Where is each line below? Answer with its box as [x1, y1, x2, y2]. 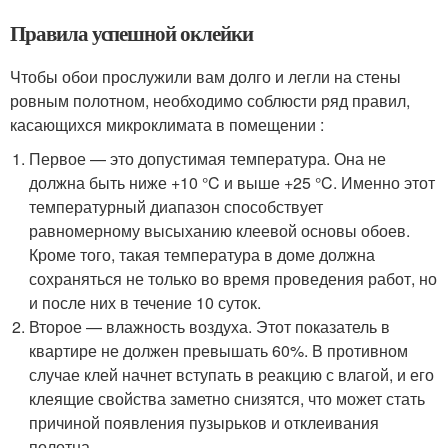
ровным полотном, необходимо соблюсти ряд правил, [10, 89, 410, 112]
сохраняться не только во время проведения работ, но [29, 267, 438, 290]
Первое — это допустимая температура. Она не [29, 147, 387, 170]
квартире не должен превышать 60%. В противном [29, 339, 409, 362]
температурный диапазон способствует [29, 195, 324, 218]
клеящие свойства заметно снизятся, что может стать [29, 387, 426, 410]
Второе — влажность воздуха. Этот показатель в [29, 315, 391, 338]
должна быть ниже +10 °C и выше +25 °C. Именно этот [29, 171, 436, 194]
